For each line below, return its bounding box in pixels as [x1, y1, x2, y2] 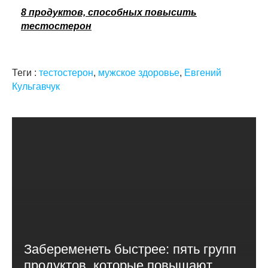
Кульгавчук [12, 81, 60, 92]
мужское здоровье [98, 67, 179, 78]
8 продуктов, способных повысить [21, 7, 197, 17]
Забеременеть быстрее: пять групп [24, 238, 236, 257]
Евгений [184, 67, 221, 78]
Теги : [12, 67, 39, 78]
